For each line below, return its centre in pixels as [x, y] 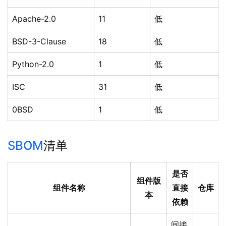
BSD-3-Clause [39, 42]
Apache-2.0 [34, 19]
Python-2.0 [33, 64]
